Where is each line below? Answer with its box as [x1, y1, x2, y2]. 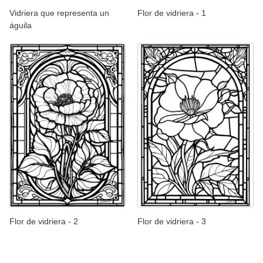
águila [9, 20, 32, 30]
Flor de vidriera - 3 [137, 217, 206, 227]
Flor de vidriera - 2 [9, 217, 78, 227]
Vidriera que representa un [9, 8, 109, 18]
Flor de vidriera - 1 [137, 8, 206, 18]
